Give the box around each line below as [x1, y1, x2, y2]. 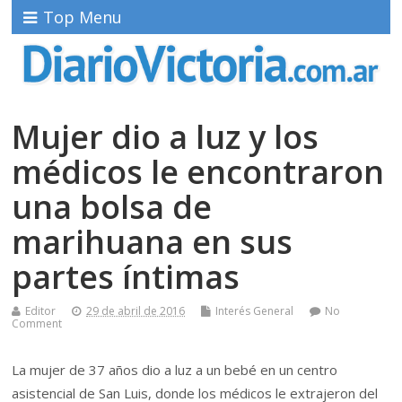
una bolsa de [12, 184, 213, 229]
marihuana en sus [12, 219, 293, 264]
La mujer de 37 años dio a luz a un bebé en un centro [12, 360, 338, 379]
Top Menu [43, 6, 123, 28]
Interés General [215, 302, 294, 319]
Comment [12, 315, 63, 331]
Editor [25, 302, 57, 319]
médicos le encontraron [12, 149, 385, 194]
